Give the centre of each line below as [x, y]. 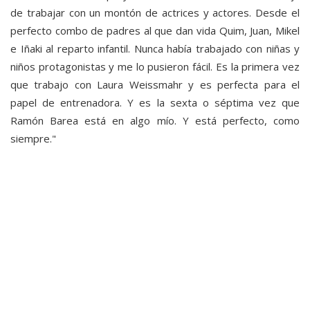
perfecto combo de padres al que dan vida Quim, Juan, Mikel [155, 30]
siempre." [33, 138]
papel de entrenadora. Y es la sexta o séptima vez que [155, 102]
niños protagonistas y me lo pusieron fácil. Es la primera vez [155, 66]
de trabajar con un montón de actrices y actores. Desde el [155, 12]
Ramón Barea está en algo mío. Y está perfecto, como [155, 120]
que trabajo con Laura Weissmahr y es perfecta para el [155, 84]
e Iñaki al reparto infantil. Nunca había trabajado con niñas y [155, 48]
